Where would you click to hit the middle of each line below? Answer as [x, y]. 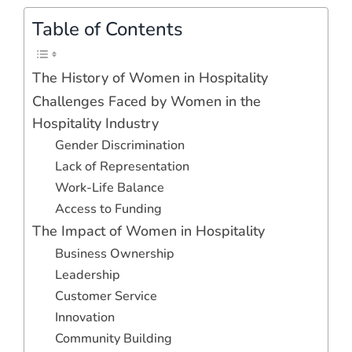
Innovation [84, 317]
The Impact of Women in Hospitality [148, 231]
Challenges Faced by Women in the [147, 101]
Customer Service [106, 296]
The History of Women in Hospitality [150, 77]
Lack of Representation [122, 166]
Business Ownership [114, 253]
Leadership [87, 275]
